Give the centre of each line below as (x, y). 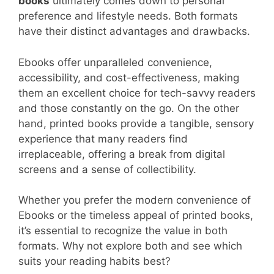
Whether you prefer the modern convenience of (135, 200)
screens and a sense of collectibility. (107, 169)
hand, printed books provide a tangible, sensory (136, 123)
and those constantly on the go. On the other (129, 108)
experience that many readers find (103, 139)
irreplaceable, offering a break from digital (122, 154)
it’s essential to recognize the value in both (123, 231)
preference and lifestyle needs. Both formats (128, 16)
